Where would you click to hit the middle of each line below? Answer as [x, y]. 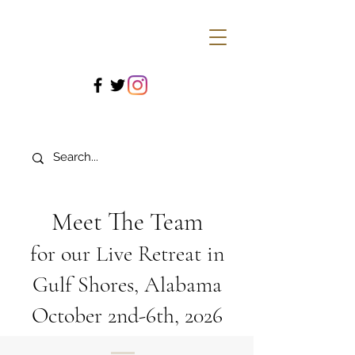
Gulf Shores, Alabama [127, 284]
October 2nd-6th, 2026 [127, 315]
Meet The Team [127, 221]
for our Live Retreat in [127, 254]
